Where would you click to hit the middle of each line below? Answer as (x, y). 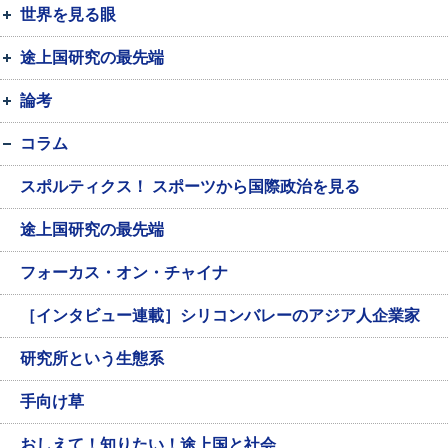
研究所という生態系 (92, 359)
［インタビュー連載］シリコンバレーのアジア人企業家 (220, 316)
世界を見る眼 (68, 15)
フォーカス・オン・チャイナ (124, 273)
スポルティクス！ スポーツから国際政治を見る (190, 187)
